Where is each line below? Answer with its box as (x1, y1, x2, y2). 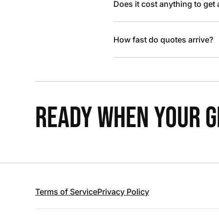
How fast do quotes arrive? (113, 35, 213, 44)
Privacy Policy (97, 187, 149, 197)
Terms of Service (35, 187, 97, 197)
